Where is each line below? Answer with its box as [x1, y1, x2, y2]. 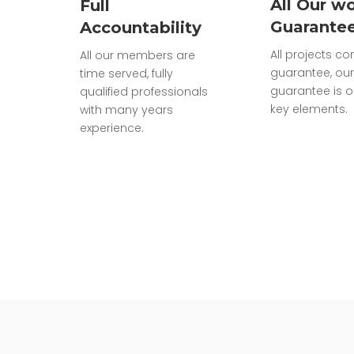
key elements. [269, 100, 348, 117]
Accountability [79, 17, 201, 37]
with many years [79, 101, 173, 118]
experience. [79, 119, 144, 136]
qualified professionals [79, 83, 208, 100]
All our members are [79, 47, 195, 63]
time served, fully [79, 65, 173, 81]
